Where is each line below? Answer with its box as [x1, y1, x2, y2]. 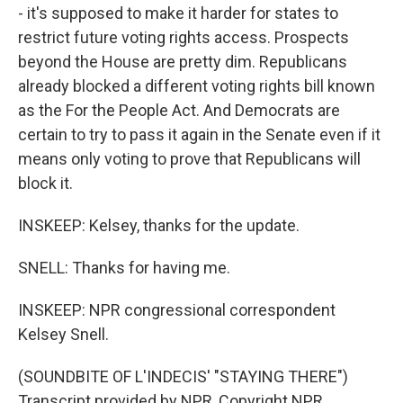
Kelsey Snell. [18, 325, 109, 344]
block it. [18, 174, 73, 193]
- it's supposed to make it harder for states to [18, 4, 338, 22]
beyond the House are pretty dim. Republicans [18, 52, 347, 71]
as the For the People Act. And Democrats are [18, 101, 340, 120]
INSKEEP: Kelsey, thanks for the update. [18, 216, 300, 235]
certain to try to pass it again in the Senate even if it [18, 125, 381, 144]
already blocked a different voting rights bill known [18, 76, 375, 95]
